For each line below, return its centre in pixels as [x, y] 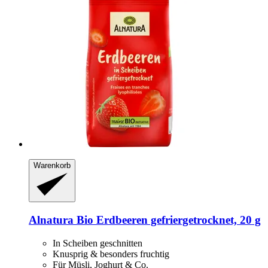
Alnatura [51, 220]
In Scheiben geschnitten [98, 243]
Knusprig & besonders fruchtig [111, 254]
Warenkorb [52, 165]
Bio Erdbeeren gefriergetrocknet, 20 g [167, 220]
